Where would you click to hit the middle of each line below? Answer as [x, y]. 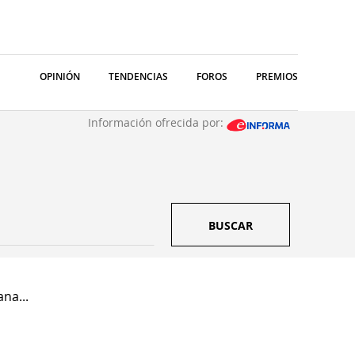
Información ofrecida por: [157, 122]
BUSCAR [231, 225]
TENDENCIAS [138, 76]
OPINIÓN [60, 76]
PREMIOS [277, 76]
